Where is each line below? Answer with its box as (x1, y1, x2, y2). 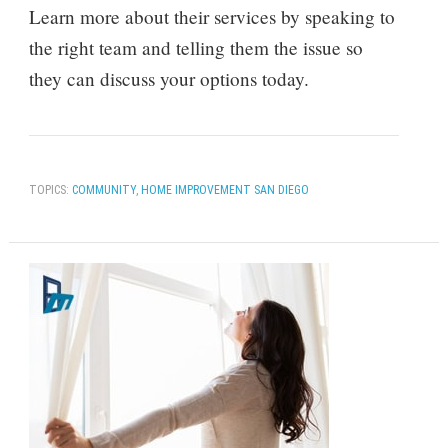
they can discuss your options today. (28, 65, 309, 91)
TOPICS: (28, 182, 72, 197)
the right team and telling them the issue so (28, 34, 363, 60)
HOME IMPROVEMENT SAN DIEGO (140, 182, 309, 197)
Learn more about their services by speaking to (28, 3, 395, 29)
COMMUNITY (71, 182, 136, 197)
